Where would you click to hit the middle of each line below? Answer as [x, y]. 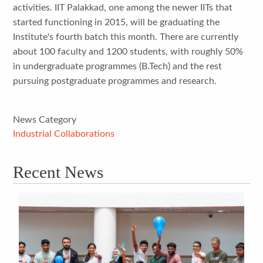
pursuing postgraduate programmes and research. [115, 81]
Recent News [58, 172]
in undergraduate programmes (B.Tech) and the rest [118, 66]
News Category [45, 119]
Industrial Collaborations [64, 134]
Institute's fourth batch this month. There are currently [126, 37]
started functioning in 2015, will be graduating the [117, 22]
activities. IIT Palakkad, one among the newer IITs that [123, 7]
